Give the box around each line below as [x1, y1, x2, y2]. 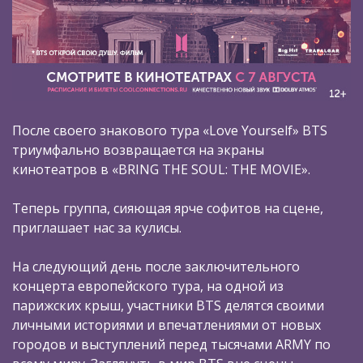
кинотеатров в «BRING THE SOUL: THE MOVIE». [12, 160, 310, 178]
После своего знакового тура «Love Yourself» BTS [12, 121, 327, 139]
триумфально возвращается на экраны [12, 140, 264, 159]
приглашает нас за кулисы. [12, 218, 181, 237]
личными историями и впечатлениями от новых [12, 315, 321, 334]
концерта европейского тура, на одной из [12, 276, 284, 295]
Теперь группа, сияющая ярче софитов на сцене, [12, 199, 323, 217]
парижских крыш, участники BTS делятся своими [12, 296, 324, 314]
